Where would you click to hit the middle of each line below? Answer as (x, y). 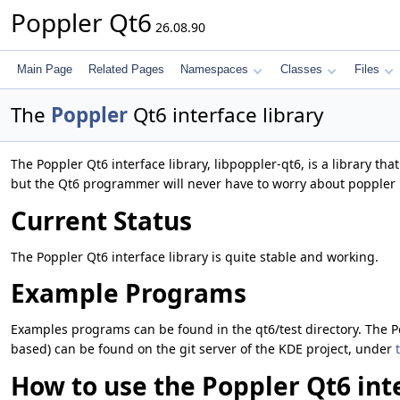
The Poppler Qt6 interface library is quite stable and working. (195, 256)
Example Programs (129, 293)
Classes (301, 69)
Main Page (45, 69)
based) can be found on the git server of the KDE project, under (203, 349)
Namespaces (214, 69)
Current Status (101, 220)
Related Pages (126, 69)
